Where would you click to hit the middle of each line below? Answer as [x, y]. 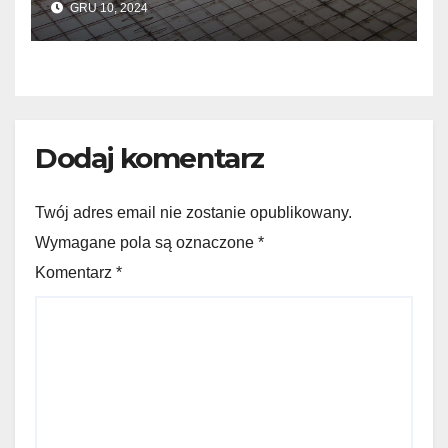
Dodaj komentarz [149, 157]
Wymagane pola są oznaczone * [149, 243]
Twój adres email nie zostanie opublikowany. [193, 213]
